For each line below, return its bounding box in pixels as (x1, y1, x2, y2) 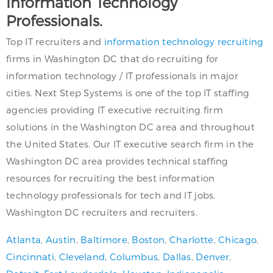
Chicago (218, 234, 257, 246)
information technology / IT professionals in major (6, 70, 238, 82)
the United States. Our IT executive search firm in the (6, 138, 254, 150)
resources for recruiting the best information (6, 172, 215, 184)
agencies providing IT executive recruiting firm (6, 104, 224, 116)
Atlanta (6, 234, 41, 246)
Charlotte (169, 234, 214, 246)
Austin (45, 234, 76, 246)
